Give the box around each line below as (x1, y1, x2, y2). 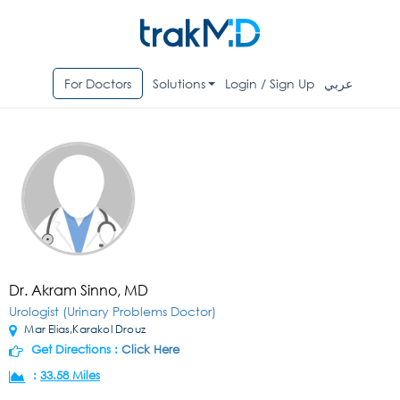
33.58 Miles (40, 368, 100, 384)
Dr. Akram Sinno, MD (9, 280, 148, 300)
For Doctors (63, 75, 131, 93)
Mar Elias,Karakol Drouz (21, 321, 146, 337)
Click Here (121, 342, 179, 358)
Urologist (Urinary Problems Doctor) (9, 303, 216, 321)
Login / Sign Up (225, 75, 316, 93)
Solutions (152, 75, 205, 93)
